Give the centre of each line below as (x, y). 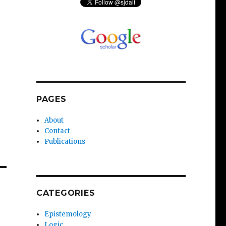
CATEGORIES (66, 193)
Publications (65, 141)
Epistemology (68, 214)
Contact (58, 131)
